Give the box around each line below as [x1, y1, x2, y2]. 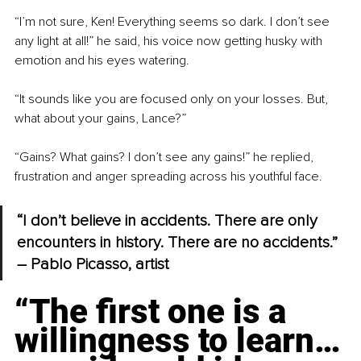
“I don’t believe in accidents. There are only [17, 211, 322, 231]
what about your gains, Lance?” [15, 110, 186, 127]
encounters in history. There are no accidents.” [17, 233, 342, 253]
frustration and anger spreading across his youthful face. [15, 168, 322, 185]
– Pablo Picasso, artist [17, 255, 169, 275]
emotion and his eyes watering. [15, 52, 189, 69]
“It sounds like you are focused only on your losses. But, [15, 91, 331, 108]
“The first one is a [15, 292, 294, 332]
